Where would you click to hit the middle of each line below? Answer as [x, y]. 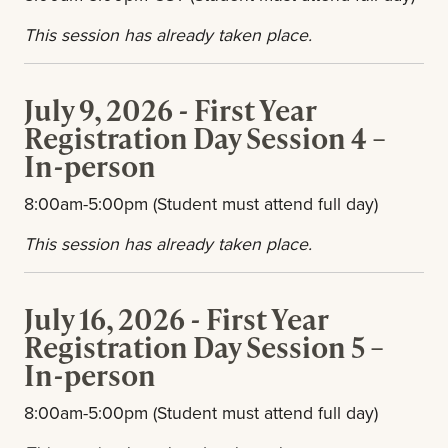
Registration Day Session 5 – [204, 347]
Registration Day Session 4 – [205, 138]
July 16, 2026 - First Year [176, 319]
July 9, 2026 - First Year [170, 110]
